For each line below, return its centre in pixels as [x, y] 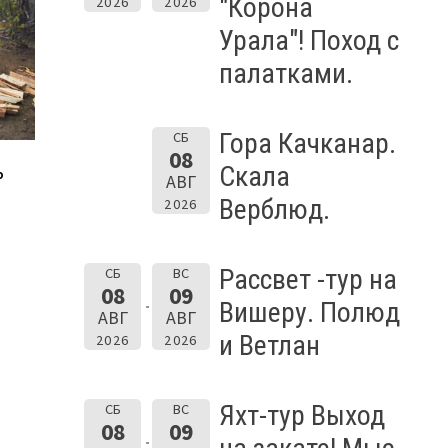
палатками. [285, 73]
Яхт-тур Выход [301, 415]
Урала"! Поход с [308, 40]
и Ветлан [269, 345]
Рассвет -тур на [307, 279]
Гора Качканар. [307, 143]
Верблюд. [274, 209]
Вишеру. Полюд [309, 312]
